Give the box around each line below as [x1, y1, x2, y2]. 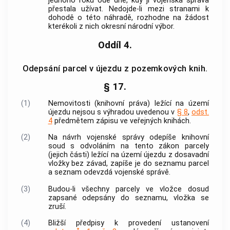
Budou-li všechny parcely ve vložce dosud [48, 184, 209, 194]
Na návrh [48, 133, 87, 142]
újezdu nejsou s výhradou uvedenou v [48, 107, 177, 117]
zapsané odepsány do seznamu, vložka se [48, 193, 209, 202]
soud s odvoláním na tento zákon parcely [48, 142, 209, 151]
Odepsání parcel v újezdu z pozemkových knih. [22, 63, 208, 73]
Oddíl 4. [98, 39, 132, 51]
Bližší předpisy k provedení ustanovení [48, 219, 209, 228]
